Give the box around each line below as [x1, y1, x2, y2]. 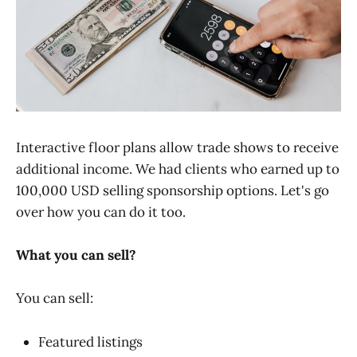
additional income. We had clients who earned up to [16, 159, 339, 178]
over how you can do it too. [16, 202, 186, 221]
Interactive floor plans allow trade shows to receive [16, 138, 339, 156]
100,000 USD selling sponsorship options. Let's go [16, 181, 329, 199]
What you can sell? [16, 246, 136, 265]
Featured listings [38, 332, 143, 351]
